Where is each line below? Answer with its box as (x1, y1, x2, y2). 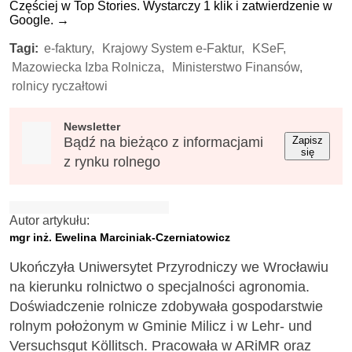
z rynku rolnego (64, 153, 161, 170)
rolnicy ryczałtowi (12, 79, 108, 93)
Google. (9, 13, 53, 27)
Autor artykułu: (9, 213, 90, 227)
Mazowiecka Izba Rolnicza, (12, 60, 164, 74)
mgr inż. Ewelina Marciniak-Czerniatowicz (9, 230, 230, 244)
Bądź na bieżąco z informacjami (64, 134, 264, 150)
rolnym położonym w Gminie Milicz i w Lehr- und (9, 318, 312, 335)
